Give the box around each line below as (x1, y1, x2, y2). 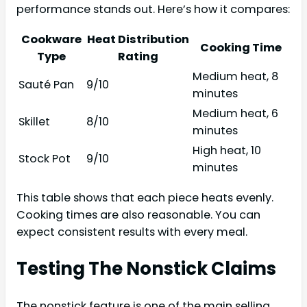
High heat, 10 (193, 142, 261, 158)
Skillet (19, 113, 50, 130)
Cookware (21, 31, 82, 47)
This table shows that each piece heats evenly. (16, 190, 273, 206)
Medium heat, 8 (193, 68, 278, 84)
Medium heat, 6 (193, 105, 278, 121)
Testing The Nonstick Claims (16, 256, 276, 282)
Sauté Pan (19, 76, 74, 93)
